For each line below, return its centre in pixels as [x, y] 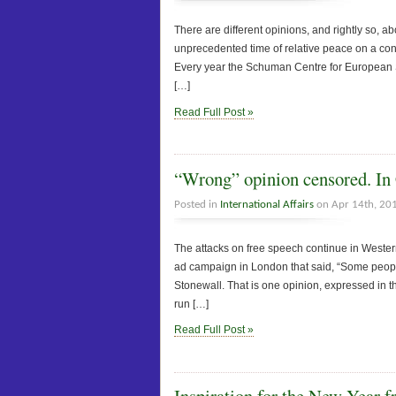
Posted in [197, 204]
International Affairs [267, 204]
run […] [191, 304]
